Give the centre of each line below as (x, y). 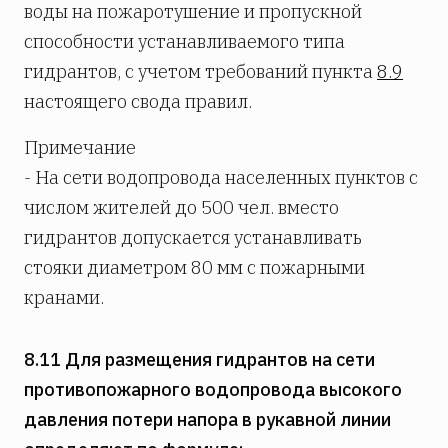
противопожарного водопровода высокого (213, 390)
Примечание (80, 148)
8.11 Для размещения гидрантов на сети (199, 360)
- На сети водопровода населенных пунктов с (221, 178)
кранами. (64, 298)
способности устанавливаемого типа (184, 42)
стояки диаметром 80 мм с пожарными (194, 268)
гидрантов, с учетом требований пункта (200, 72)
